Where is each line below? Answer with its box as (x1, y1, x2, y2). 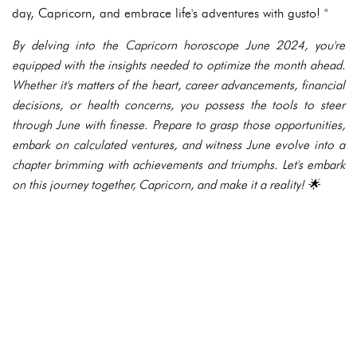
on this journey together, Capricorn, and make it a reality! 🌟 (12, 177, 320, 193)
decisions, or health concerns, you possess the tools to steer (12, 97, 345, 113)
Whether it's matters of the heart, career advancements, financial (12, 77, 345, 93)
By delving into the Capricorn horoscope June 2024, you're (12, 37, 345, 53)
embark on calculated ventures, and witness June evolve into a (12, 137, 345, 153)
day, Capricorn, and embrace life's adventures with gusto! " (12, 6, 328, 22)
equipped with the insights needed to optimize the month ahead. (12, 57, 345, 73)
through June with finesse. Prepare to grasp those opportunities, (12, 117, 345, 133)
